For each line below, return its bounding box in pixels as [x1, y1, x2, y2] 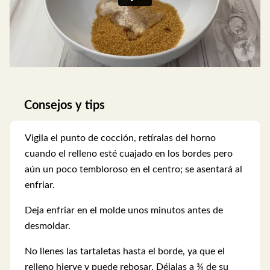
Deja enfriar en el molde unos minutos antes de [25, 206, 223, 216]
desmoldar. [25, 221, 71, 231]
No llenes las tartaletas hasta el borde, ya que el [25, 246, 225, 257]
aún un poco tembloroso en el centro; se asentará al [25, 165, 242, 175]
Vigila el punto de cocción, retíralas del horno [25, 133, 216, 143]
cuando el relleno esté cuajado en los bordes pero [25, 149, 233, 159]
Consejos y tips [24, 99, 105, 112]
